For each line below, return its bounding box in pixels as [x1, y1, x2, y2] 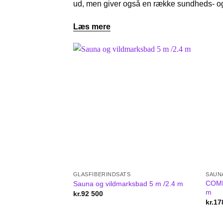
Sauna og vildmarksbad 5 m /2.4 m [73, 179, 183, 188]
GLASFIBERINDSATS [73, 171, 131, 178]
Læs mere [73, 22, 111, 31]
